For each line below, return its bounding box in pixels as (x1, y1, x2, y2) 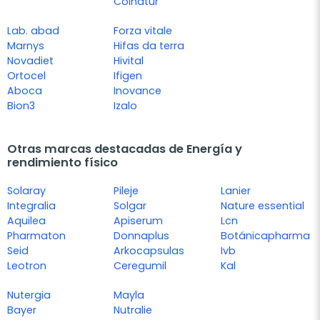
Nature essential (220, 198, 304, 213)
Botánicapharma (220, 228, 310, 243)
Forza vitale (114, 23, 173, 38)
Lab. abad (7, 23, 59, 38)
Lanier (220, 183, 251, 198)
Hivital (114, 53, 144, 68)
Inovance (114, 83, 162, 98)
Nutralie (114, 302, 153, 317)
